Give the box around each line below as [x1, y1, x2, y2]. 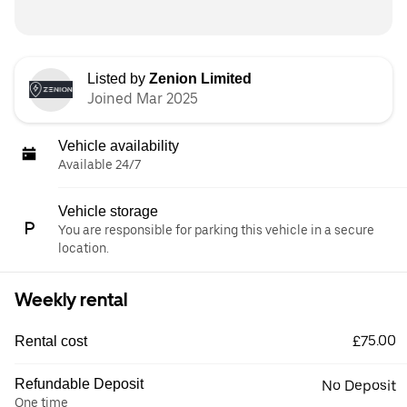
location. [58, 240, 109, 255]
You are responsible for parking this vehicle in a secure [58, 222, 374, 237]
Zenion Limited [149, 70, 252, 86]
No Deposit [322, 376, 396, 394]
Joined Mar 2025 [87, 89, 198, 107]
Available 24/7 [58, 156, 141, 172]
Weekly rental [15, 288, 127, 311]
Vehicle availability [58, 137, 179, 154]
